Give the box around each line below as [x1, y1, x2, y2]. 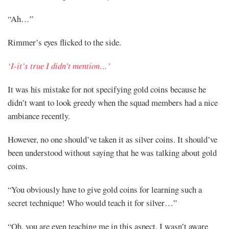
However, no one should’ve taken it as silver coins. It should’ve [8, 133, 217, 145]
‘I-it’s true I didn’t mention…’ [8, 59, 110, 72]
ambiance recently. [8, 109, 70, 122]
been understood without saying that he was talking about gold [8, 146, 217, 158]
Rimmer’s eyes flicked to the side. [8, 36, 121, 48]
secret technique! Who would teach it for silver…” [8, 196, 177, 209]
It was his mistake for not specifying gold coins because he [8, 83, 206, 95]
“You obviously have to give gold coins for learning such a [8, 183, 202, 195]
